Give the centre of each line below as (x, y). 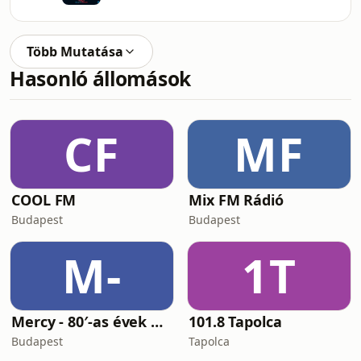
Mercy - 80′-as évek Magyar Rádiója (157, 322)
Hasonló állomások (100, 79)
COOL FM (44, 200)
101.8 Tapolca (235, 322)
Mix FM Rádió (236, 200)
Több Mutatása (75, 52)
